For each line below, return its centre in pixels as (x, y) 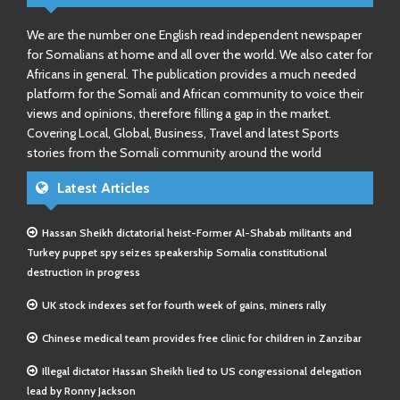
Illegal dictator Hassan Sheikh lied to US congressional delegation (202, 371)
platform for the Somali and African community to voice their (195, 94)
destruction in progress (83, 272)
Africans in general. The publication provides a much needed (192, 74)
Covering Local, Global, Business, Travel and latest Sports (183, 133)
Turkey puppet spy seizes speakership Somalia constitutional (177, 252)
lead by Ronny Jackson (81, 391)
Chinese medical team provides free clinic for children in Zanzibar (202, 338)
